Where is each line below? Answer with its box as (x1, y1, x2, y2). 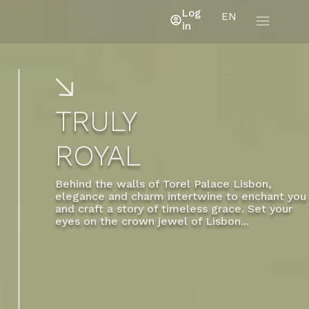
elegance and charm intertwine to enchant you (55, 189, 306, 202)
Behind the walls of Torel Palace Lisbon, (55, 177, 272, 190)
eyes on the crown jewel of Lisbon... (55, 214, 249, 227)
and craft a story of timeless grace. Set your (55, 201, 292, 215)
